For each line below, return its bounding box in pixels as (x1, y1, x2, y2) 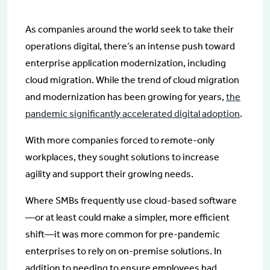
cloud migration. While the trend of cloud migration (25, 74, 239, 86)
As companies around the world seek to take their (25, 23, 234, 35)
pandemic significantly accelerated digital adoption (25, 107, 240, 119)
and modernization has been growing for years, (25, 90, 226, 102)
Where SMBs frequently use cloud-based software (25, 194, 237, 206)
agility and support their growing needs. (25, 168, 193, 180)
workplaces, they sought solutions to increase (25, 151, 219, 163)
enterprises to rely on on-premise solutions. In (25, 245, 222, 257)
